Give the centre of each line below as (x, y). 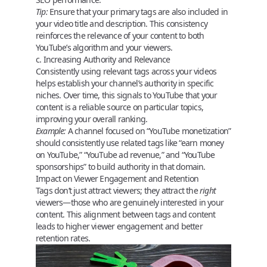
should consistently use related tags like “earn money (130, 142)
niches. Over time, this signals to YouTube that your (127, 95)
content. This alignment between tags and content (126, 214)
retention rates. (63, 238)
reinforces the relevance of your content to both (120, 35)
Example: (51, 131)
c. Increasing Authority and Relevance (103, 59)
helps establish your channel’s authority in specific (125, 83)
